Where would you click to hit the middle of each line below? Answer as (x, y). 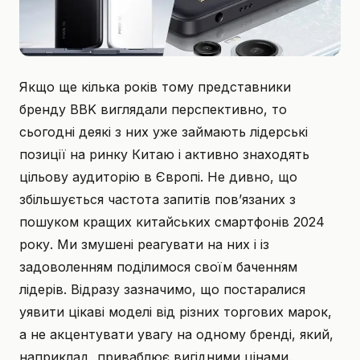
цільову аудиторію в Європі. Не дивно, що (158, 177)
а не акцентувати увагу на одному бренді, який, (176, 335)
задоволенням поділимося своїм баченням (158, 267)
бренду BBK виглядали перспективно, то (153, 110)
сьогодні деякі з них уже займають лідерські (164, 132)
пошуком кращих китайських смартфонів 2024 (172, 222)
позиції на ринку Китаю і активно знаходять (164, 155)
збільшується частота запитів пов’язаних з (157, 200)
